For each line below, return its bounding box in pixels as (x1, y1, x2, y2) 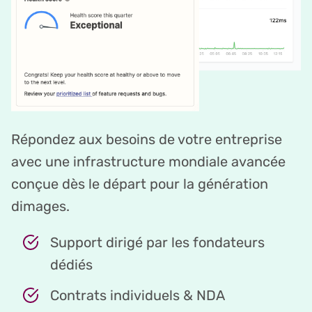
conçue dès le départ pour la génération (11, 175, 268, 193)
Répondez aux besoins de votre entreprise (11, 131, 282, 148)
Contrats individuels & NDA (50, 287, 225, 304)
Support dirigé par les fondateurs (50, 234, 265, 251)
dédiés (50, 256, 93, 274)
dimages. (11, 198, 70, 215)
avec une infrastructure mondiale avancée (11, 153, 286, 171)
